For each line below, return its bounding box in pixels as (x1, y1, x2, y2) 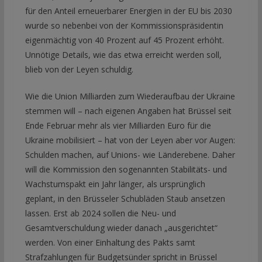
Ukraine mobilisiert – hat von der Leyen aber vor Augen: (25, 134, 235, 146)
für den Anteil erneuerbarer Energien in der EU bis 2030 (25, 5, 232, 16)
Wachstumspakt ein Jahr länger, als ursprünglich (25, 178, 205, 189)
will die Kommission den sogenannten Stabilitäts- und (25, 163, 227, 175)
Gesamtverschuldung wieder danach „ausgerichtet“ (25, 222, 218, 233)
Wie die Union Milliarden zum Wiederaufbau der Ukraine (25, 90, 235, 102)
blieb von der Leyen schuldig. (25, 63, 133, 75)
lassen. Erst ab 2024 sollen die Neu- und (25, 207, 176, 219)
